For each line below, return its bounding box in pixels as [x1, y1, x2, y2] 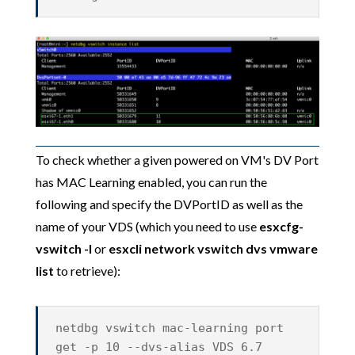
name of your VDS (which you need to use [35, 219, 259, 235]
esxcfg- [258, 219, 303, 235]
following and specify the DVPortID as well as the [35, 197, 303, 212]
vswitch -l [35, 241, 92, 257]
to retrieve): [53, 263, 120, 279]
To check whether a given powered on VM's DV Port [35, 152, 319, 168]
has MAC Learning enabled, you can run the [35, 174, 267, 190]
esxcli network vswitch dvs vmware [108, 241, 318, 257]
